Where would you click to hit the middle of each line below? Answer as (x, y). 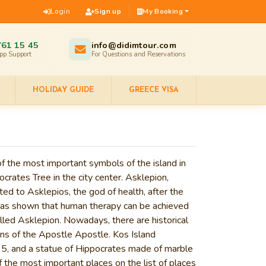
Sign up (108, 11)
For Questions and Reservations (138, 54)
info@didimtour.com (134, 45)
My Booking (163, 11)
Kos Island (134, 235)
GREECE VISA (153, 90)
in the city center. (88, 178)
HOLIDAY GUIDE (63, 90)
